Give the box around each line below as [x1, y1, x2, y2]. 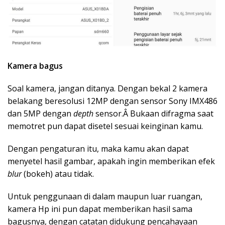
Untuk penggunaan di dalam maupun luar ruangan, [8, 190, 202, 202]
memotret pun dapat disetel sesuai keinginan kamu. [8, 120, 203, 132]
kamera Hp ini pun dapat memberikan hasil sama [8, 203, 192, 214]
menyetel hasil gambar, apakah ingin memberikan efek [8, 155, 215, 167]
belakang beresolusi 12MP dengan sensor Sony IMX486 [8, 95, 217, 106]
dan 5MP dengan [8, 107, 73, 119]
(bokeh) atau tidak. [22, 168, 94, 179]
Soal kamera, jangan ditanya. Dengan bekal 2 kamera [8, 82, 207, 94]
